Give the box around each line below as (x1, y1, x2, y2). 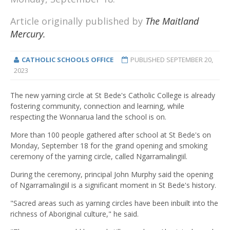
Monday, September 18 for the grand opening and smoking (10, 141, 207, 151)
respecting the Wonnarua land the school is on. (10, 112, 166, 122)
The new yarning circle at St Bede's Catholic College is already (10, 90, 215, 101)
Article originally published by (10, 15, 145, 28)
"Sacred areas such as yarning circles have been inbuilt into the (10, 198, 218, 208)
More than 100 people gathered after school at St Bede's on (10, 130, 211, 140)
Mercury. (10, 28, 46, 41)
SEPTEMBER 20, (166, 55, 213, 65)
